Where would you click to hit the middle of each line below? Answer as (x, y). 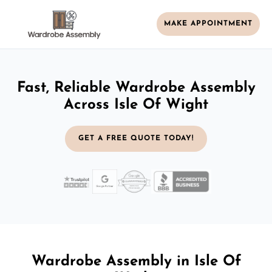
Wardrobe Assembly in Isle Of (136, 261)
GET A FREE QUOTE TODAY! (136, 138)
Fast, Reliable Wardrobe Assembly (136, 88)
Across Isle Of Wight (136, 105)
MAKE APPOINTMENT (208, 24)
